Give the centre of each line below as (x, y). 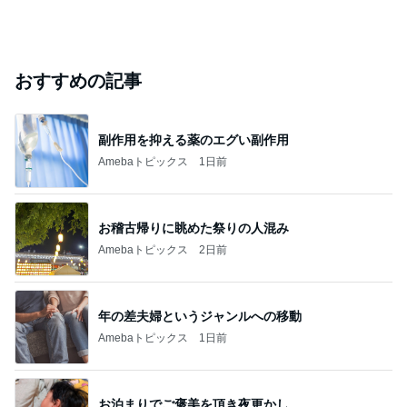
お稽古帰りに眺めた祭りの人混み (194, 228)
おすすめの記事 (78, 81)
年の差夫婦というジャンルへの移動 (200, 316)
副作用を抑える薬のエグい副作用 (194, 139)
